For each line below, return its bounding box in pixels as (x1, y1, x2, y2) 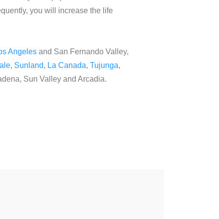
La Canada (47, 61, 86, 69)
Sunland (14, 61, 44, 69)
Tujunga (90, 61, 118, 69)
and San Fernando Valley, (37, 47, 129, 56)
